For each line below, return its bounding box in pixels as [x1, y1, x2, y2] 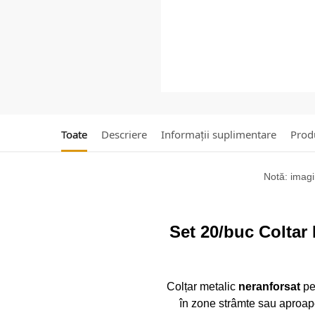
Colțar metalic [166, 280, 238, 292]
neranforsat [238, 280, 300, 292]
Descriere [101, 127, 147, 141]
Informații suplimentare [161, 127, 276, 141]
